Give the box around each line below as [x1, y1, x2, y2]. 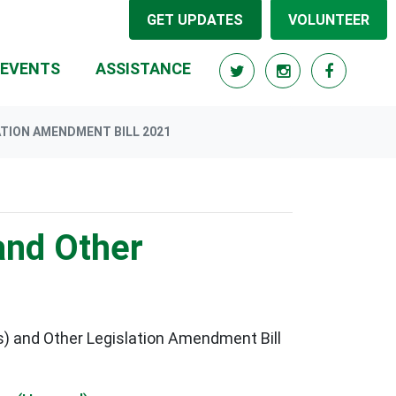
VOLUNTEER [287, 11, 369, 28]
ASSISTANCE [95, 59, 191, 78]
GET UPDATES [147, 11, 244, 28]
